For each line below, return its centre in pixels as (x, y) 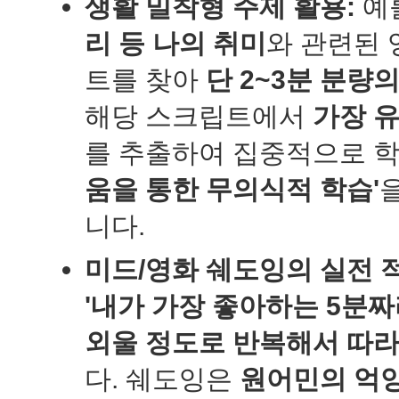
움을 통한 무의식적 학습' (232, 189)
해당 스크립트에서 (199, 116)
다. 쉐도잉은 (162, 379)
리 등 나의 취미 (175, 43)
